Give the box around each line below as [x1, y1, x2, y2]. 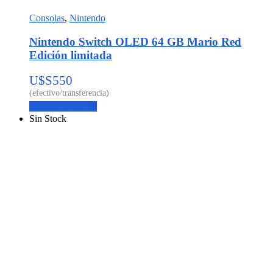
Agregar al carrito [29, 101, 97, 112]
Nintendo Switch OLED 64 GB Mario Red [29, 35, 241, 48]
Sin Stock [29, 113, 66, 124]
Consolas [29, 12, 65, 23]
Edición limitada [29, 48, 112, 62]
